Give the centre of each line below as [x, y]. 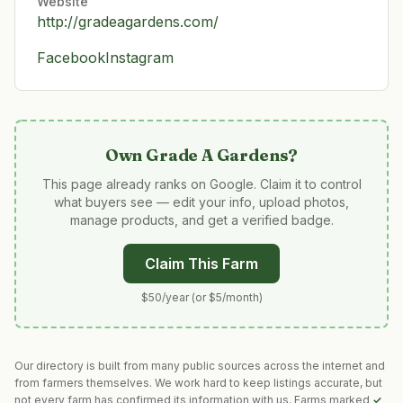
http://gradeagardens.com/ [128, 22]
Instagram [139, 58]
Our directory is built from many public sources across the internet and [200, 366]
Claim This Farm [201, 264]
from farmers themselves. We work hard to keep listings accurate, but [198, 383]
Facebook [71, 58]
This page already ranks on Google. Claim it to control [201, 184]
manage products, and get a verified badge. [201, 220]
